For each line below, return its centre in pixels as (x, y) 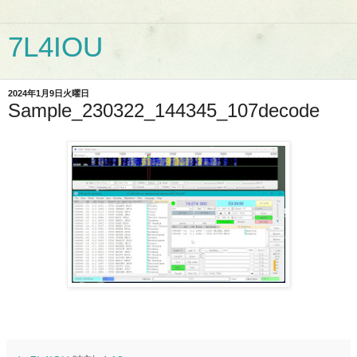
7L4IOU (55, 47)
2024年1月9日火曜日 (49, 93)
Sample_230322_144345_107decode (164, 110)
